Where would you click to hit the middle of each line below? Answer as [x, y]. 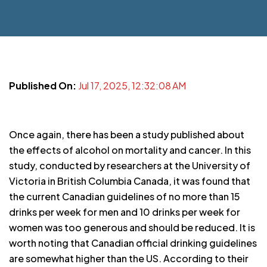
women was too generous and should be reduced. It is [132, 227]
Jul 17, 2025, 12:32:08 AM [132, 86]
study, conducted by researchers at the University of [130, 165]
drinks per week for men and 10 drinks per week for [125, 212]
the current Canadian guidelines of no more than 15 [125, 196]
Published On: [44, 86]
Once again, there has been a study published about [127, 134]
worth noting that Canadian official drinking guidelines [133, 243]
